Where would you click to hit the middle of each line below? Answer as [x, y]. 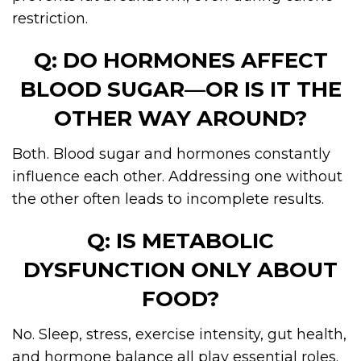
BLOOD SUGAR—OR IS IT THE [180, 89]
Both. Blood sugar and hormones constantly [171, 154]
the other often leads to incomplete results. [168, 199]
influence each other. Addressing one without [177, 176]
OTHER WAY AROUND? [180, 118]
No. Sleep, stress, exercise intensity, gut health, [179, 334]
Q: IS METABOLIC [180, 241]
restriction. [50, 18]
